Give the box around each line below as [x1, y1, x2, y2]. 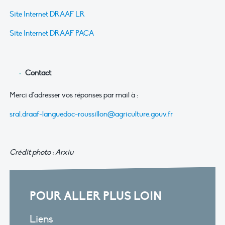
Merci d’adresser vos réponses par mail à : [10, 90, 138, 99]
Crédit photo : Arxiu [10, 147, 73, 157]
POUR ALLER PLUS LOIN [29, 189, 162, 204]
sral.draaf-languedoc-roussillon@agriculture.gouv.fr [10, 109, 173, 119]
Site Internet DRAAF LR [10, 10, 85, 19]
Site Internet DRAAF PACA [10, 29, 94, 38]
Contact [25, 68, 51, 78]
